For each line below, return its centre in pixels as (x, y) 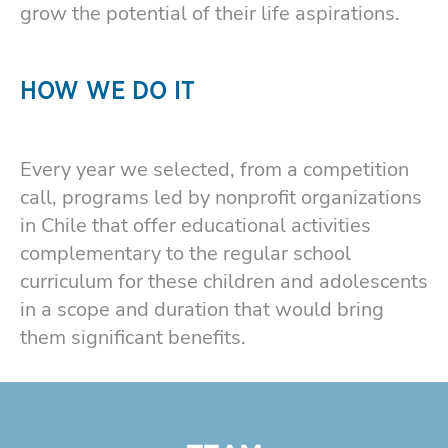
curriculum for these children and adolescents (224, 281)
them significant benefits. (135, 337)
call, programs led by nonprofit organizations (221, 197)
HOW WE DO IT (107, 91)
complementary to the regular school (185, 253)
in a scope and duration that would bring (202, 309)
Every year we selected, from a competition (214, 169)
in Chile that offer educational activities (195, 225)
